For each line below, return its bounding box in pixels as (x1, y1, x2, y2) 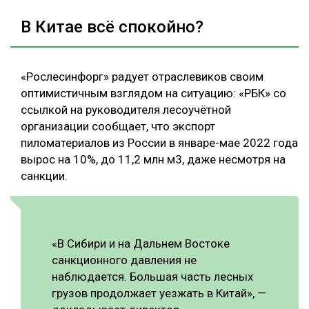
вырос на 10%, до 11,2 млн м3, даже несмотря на (21, 152, 286, 167)
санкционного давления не (52, 253, 197, 268)
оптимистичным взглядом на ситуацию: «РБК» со (21, 86, 286, 101)
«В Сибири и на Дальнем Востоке (52, 237, 230, 251)
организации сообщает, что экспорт (21, 119, 215, 134)
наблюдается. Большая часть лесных (52, 270, 253, 284)
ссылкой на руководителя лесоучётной (21, 103, 231, 117)
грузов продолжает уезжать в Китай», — (52, 286, 266, 301)
